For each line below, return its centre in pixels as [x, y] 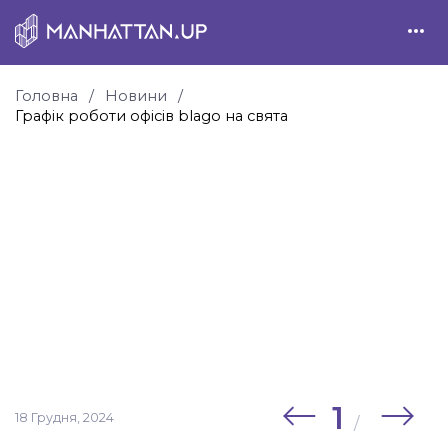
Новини [136, 96]
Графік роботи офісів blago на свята [151, 116]
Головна [46, 96]
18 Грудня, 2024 [64, 418]
